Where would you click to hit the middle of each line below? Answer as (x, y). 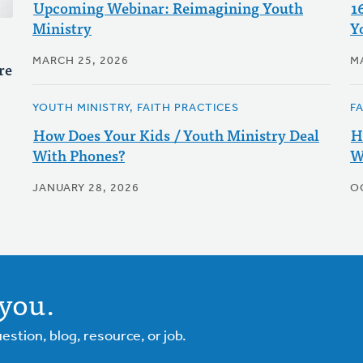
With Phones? (78, 155)
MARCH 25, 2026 (80, 61)
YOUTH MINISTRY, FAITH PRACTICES (135, 108)
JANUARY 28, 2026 (85, 188)
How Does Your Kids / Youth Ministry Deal (176, 135)
